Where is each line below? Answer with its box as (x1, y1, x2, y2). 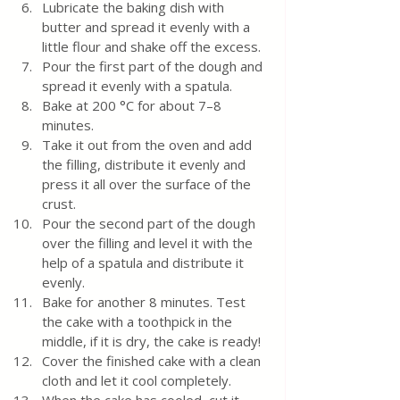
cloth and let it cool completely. (42, 371, 231, 389)
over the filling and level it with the (42, 234, 256, 252)
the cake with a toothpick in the (42, 312, 236, 330)
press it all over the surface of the (42, 175, 254, 193)
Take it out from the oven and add (42, 136, 255, 154)
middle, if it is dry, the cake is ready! (42, 332, 264, 350)
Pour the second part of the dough (42, 214, 259, 232)
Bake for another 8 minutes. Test (42, 293, 249, 311)
